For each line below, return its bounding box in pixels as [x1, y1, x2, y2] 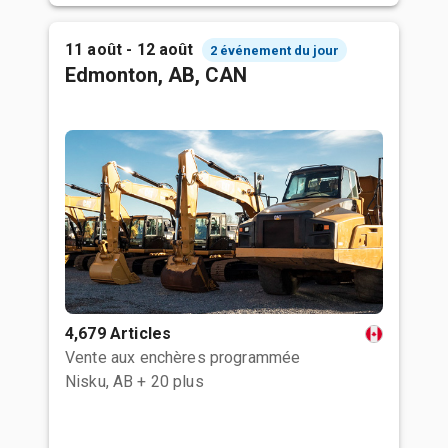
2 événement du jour [209, 42, 339, 58]
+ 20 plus [137, 372, 204, 391]
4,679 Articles [65, 324, 172, 343]
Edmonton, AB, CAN [65, 63, 247, 87]
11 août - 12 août [65, 40, 194, 59]
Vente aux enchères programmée [65, 348, 301, 367]
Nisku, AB [65, 372, 134, 391]
